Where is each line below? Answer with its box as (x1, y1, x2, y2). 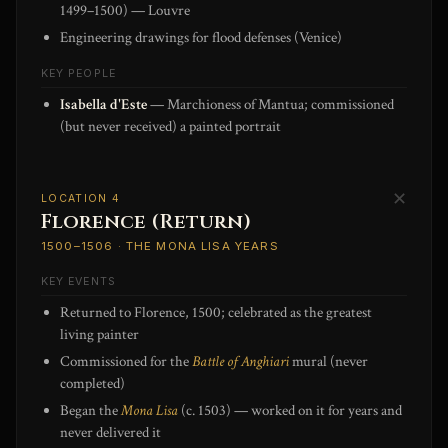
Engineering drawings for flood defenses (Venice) (60, 27, 343, 47)
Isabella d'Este (60, 95, 148, 114)
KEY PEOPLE (41, 66, 116, 80)
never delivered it (60, 422, 162, 442)
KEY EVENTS (41, 274, 116, 288)
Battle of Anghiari (192, 351, 290, 371)
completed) (60, 373, 126, 393)
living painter (60, 324, 140, 344)
